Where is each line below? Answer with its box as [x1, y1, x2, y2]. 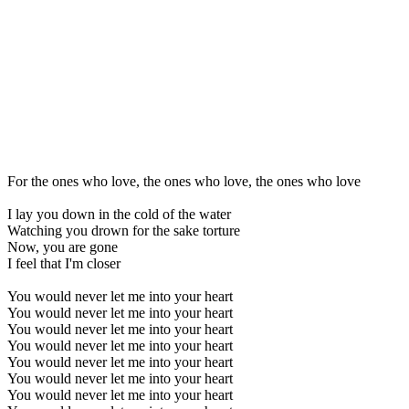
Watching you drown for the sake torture [7, 222, 240, 238]
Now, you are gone [7, 238, 118, 255]
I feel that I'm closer [7, 255, 121, 271]
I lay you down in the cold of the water [7, 205, 231, 222]
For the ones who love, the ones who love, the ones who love [7, 173, 361, 189]
